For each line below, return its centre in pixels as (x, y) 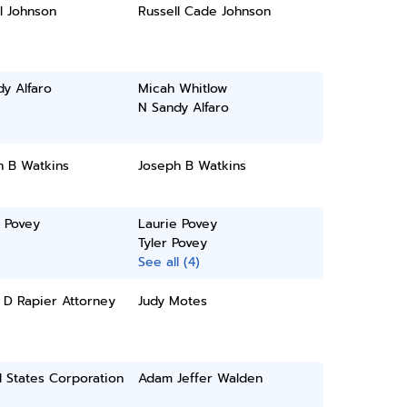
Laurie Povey (178, 224)
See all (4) (169, 262)
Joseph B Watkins (193, 166)
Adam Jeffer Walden (201, 378)
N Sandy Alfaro (184, 108)
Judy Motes (173, 301)
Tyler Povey (173, 243)
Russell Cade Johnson (205, 11)
